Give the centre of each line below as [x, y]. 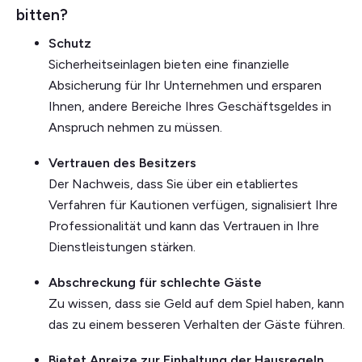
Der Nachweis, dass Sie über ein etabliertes [173, 183]
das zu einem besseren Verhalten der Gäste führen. [197, 324]
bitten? [42, 15]
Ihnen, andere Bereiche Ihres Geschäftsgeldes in [190, 106]
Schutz [70, 43]
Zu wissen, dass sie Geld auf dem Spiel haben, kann [196, 303]
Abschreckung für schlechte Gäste [155, 282]
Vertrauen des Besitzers [122, 162]
